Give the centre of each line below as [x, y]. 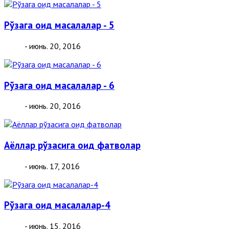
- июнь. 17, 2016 [52, 166]
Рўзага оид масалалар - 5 [59, 25]
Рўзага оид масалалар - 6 [59, 85]
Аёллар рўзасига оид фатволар [72, 145]
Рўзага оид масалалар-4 [57, 205]
